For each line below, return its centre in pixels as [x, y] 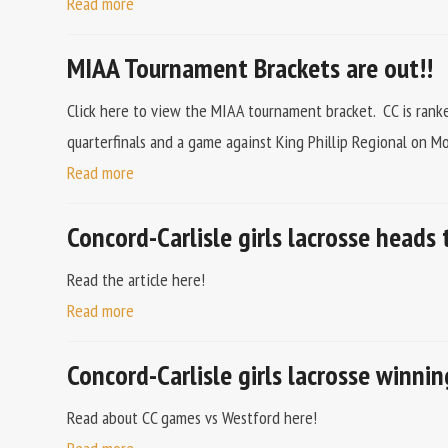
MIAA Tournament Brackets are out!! [250, 67]
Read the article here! [136, 279]
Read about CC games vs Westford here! [192, 417]
